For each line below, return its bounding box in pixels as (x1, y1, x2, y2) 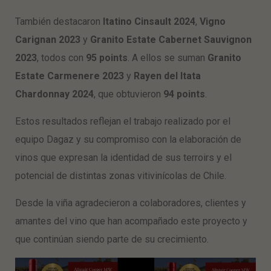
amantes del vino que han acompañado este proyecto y (15, 215, 247, 227)
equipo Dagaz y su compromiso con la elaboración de (15, 134, 241, 145)
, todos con (37, 52, 86, 64)
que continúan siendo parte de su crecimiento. (15, 233, 209, 245)
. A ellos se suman (128, 52, 207, 64)
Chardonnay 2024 (15, 88, 94, 100)
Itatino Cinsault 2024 (103, 16, 195, 27)
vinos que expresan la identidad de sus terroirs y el (15, 152, 232, 163)
